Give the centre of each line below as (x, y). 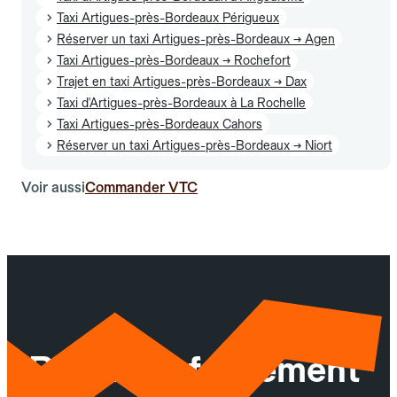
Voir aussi (53, 187)
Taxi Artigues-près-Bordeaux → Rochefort (174, 60)
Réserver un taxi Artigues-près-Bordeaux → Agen (196, 39)
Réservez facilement (195, 370)
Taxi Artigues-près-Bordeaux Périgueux (168, 17)
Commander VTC (141, 187)
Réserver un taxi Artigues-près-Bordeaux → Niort (195, 145)
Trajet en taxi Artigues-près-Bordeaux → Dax (182, 81)
